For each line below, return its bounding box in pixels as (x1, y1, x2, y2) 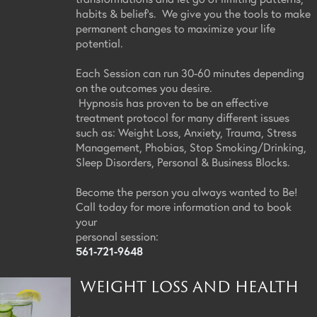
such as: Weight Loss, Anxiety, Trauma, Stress (76, 124, 296, 139)
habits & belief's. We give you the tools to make (76, 5, 311, 21)
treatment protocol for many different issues (76, 109, 289, 125)
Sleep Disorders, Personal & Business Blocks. (76, 154, 296, 169)
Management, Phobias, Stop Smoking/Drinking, (76, 139, 306, 154)
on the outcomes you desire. (76, 79, 218, 95)
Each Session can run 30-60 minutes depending (76, 64, 304, 80)
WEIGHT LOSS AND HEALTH (76, 275, 299, 298)
